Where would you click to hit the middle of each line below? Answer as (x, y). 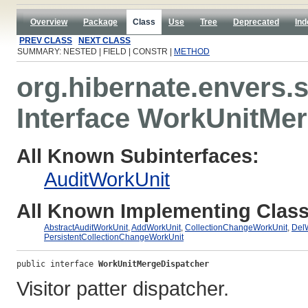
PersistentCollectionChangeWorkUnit (114, 237)
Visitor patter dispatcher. (123, 288)
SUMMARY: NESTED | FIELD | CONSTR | (96, 52)
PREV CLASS (46, 41)
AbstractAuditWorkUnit (86, 227)
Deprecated (256, 22)
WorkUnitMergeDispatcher (154, 264)
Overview (49, 22)
